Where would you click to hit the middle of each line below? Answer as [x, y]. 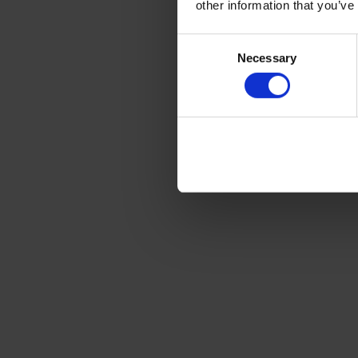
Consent [199, 42]
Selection [201, 62]
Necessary [267, 58]
